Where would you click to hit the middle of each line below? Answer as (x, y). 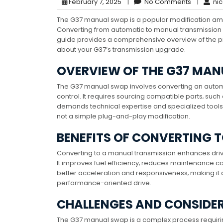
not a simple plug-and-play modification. (123, 116)
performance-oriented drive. (104, 183)
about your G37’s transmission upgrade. (121, 50)
